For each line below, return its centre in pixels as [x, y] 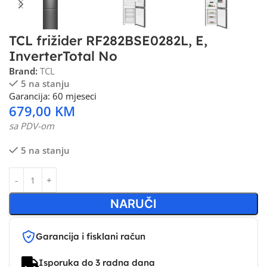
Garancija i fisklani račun [91, 236]
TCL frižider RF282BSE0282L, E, [108, 41]
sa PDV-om [32, 126]
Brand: [24, 71]
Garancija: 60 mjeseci [53, 96]
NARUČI [133, 204]
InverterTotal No [63, 56]
